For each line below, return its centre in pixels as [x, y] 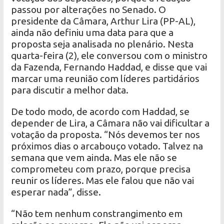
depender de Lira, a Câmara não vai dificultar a [110, 123]
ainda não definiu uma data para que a [92, 33]
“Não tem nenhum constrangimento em [97, 214]
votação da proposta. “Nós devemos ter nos [106, 135]
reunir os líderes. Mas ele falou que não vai [103, 181]
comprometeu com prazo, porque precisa [101, 169]
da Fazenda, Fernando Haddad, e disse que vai [109, 67]
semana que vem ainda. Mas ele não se [94, 158]
